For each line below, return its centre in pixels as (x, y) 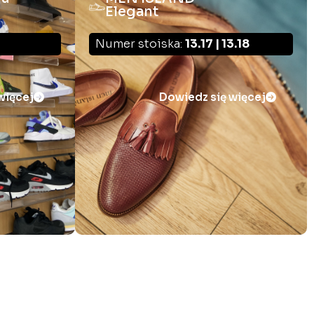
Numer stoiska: (140, 44)
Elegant (132, 12)
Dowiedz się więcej (212, 97)
